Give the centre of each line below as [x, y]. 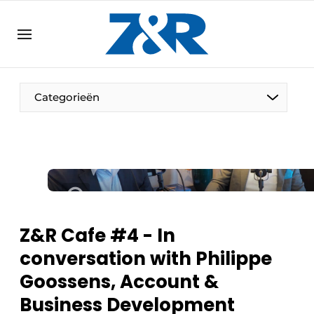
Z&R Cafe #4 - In [97, 235]
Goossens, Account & [119, 282]
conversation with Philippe [146, 259]
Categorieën [67, 97]
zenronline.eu [64, 11]
